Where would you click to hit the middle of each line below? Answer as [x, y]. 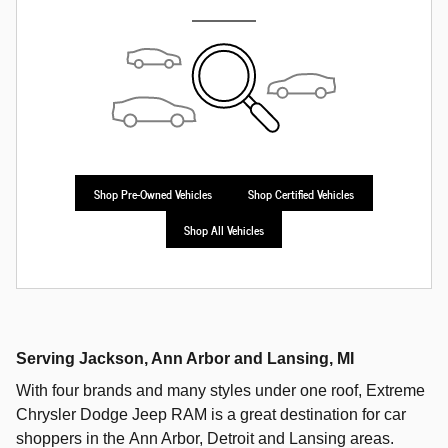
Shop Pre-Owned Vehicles [152, 193]
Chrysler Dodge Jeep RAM [111, 414]
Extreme [395, 390]
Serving [47, 358]
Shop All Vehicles [224, 229]
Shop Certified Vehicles [301, 193]
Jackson [111, 358]
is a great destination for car [306, 414]
